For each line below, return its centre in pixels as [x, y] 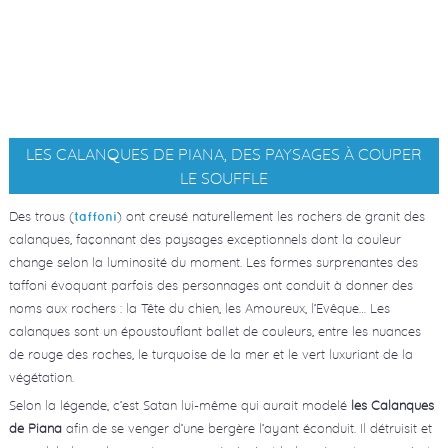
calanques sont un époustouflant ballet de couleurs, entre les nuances [214, 330]
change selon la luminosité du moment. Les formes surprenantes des [213, 261]
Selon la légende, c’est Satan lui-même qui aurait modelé [179, 404]
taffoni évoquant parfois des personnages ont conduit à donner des [210, 284]
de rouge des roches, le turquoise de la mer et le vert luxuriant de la [210, 353]
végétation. [41, 376]
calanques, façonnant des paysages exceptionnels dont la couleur [204, 238]
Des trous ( [41, 215]
